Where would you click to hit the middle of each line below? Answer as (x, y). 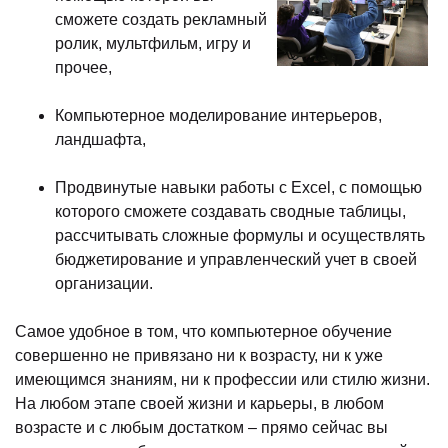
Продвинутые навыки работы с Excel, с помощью (238, 187)
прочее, (83, 67)
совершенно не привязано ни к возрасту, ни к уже (199, 355)
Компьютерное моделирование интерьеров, (218, 115)
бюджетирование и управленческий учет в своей (236, 259)
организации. (104, 283)
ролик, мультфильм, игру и (153, 43)
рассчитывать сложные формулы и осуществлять (240, 235)
